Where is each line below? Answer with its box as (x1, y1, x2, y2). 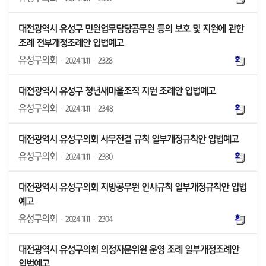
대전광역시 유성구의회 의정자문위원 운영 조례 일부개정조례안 (18, 245, 239, 254)
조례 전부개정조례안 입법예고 (18, 38, 123, 47)
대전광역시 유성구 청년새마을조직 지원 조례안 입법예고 (18, 86, 216, 96)
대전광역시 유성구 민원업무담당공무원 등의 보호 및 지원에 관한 (18, 24, 243, 33)
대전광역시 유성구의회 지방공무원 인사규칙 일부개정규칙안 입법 (18, 182, 246, 192)
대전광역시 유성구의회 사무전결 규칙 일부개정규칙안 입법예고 (18, 134, 239, 144)
